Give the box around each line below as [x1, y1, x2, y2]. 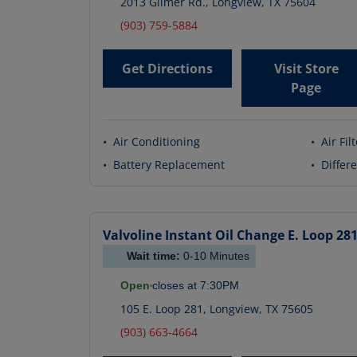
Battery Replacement [113, 157, 225, 173]
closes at [152, 279, 197, 292]
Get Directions [122, 60, 213, 78]
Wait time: [127, 249, 183, 263]
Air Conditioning [113, 134, 200, 150]
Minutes [206, 249, 249, 263]
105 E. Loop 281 [120, 301, 203, 317]
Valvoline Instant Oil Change [103, 226, 284, 245]
